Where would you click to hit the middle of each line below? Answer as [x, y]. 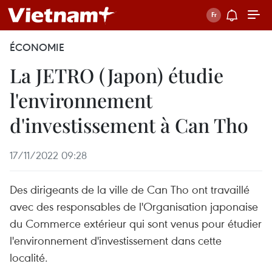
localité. [29, 257]
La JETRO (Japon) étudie [117, 75]
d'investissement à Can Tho [129, 125]
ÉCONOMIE [37, 47]
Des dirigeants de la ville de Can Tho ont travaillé [130, 189]
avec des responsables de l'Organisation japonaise [134, 206]
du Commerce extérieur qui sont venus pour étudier [136, 223]
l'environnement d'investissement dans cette [116, 240]
